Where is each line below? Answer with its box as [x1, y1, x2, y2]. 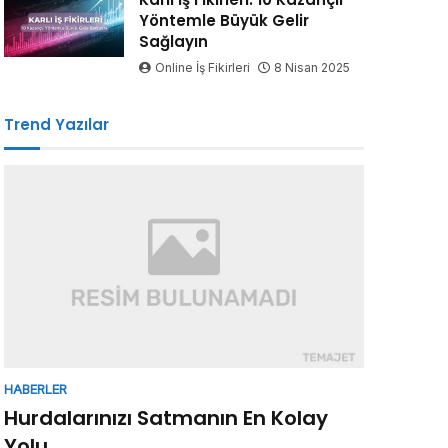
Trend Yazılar [4, 114, 109, 136]
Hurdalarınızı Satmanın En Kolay [4, 404, 328, 433]
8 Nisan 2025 [273, 60, 350, 76]
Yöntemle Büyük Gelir [138, 10, 309, 32]
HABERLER [4, 381, 67, 398]
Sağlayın [138, 31, 208, 53]
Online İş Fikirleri [151, 60, 253, 76]
